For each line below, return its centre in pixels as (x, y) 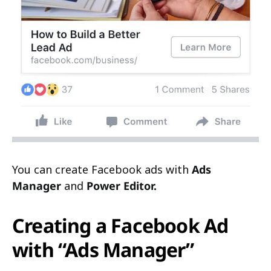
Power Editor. (122, 185)
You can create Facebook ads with (102, 169)
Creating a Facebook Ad (120, 225)
